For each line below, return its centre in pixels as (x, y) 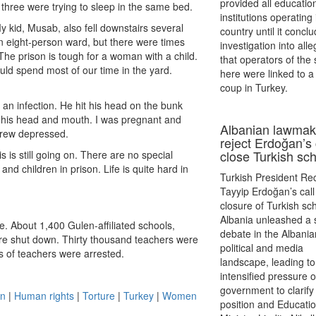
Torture (99, 296)
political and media (262, 248)
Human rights (44, 296)
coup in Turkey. (254, 87)
